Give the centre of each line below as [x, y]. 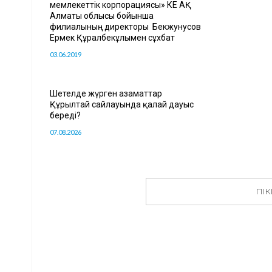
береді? [65, 115]
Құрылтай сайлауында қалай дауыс [122, 104]
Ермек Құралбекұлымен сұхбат [112, 37]
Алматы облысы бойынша [102, 15]
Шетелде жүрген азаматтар [106, 93]
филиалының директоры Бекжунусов [125, 26]
